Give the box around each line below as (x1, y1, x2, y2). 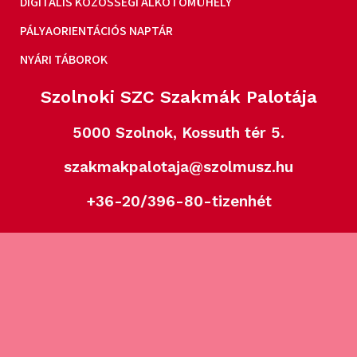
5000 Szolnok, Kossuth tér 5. (73, 124, 284, 143)
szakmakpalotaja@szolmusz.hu (64, 158, 293, 177)
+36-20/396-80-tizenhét (85, 192, 272, 211)
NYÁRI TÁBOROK (20, 51, 108, 69)
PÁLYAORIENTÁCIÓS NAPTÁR (20, 22, 173, 40)
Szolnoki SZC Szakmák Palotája (40, 87, 317, 108)
